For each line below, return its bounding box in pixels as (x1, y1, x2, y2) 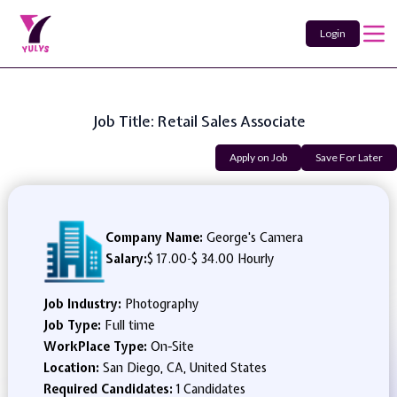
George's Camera (202, 230, 303, 245)
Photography (124, 296, 198, 312)
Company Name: (105, 230, 203, 245)
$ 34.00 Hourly (191, 251, 274, 267)
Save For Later (315, 151, 383, 164)
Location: (43, 360, 103, 376)
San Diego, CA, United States (102, 360, 267, 376)
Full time (104, 317, 155, 333)
